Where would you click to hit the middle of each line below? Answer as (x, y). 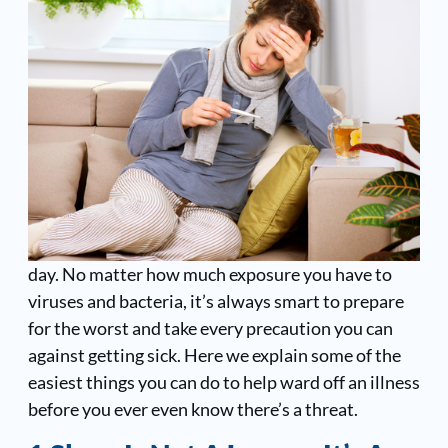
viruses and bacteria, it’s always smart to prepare (215, 301)
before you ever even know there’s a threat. (192, 409)
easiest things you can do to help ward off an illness (223, 382)
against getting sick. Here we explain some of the (214, 355)
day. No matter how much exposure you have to (209, 274)
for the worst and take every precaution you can (210, 328)
